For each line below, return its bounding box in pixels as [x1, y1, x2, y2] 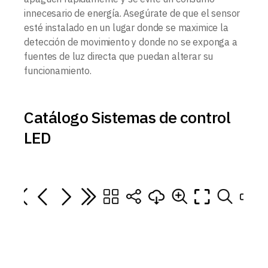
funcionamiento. [24, 64, 92, 77]
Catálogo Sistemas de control [24, 106, 231, 127]
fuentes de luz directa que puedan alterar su [24, 50, 214, 62]
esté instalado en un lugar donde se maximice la [24, 21, 229, 33]
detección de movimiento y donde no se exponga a [24, 35, 237, 48]
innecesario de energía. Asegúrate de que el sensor [24, 7, 240, 19]
